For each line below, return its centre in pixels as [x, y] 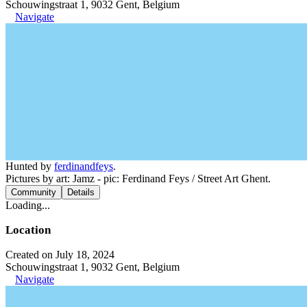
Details [81, 192]
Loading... [28, 205]
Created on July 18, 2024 [60, 254]
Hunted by [30, 166]
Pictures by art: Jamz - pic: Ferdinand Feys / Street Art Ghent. [138, 178]
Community [34, 192]
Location [28, 230]
